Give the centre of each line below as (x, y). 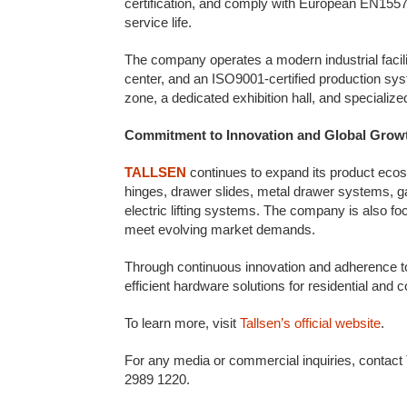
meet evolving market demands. (220, 229)
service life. (158, 22)
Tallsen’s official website (310, 323)
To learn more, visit (182, 323)
